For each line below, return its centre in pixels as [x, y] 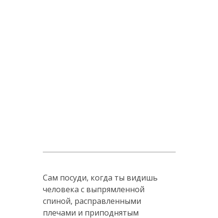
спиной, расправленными [92, 201]
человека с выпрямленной [93, 189]
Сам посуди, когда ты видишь [100, 177]
